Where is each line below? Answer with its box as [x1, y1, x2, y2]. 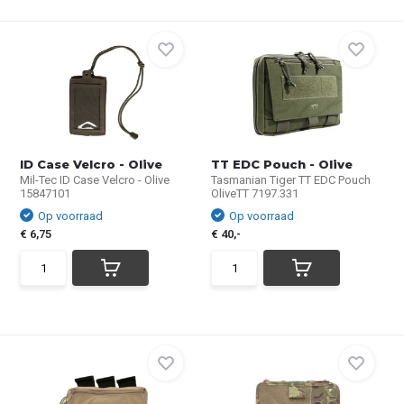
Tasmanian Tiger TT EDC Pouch [211, 173, 371, 187]
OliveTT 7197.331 [211, 187, 298, 200]
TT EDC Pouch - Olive [211, 157, 353, 171]
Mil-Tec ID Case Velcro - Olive [20, 173, 170, 187]
